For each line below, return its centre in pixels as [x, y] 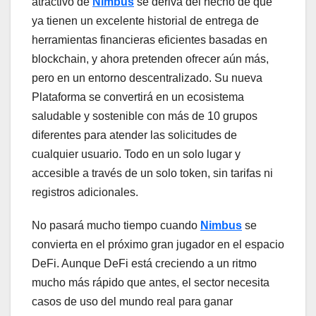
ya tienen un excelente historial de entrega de [145, 21]
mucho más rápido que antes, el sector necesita [151, 283]
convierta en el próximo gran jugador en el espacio [158, 245]
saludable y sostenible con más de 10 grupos [145, 116]
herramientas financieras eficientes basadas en [150, 40]
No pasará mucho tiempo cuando [116, 226]
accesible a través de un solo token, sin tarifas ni [152, 174]
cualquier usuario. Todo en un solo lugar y [136, 154]
